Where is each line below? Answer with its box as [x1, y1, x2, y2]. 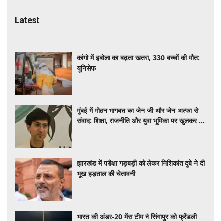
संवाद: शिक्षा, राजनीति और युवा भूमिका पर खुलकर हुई [77, 116, 206, 126]
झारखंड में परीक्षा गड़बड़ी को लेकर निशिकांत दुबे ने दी [77, 158, 205, 168]
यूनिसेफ [77, 63, 96, 73]
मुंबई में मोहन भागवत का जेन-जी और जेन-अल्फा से [77, 106, 199, 115]
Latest [15, 14, 39, 25]
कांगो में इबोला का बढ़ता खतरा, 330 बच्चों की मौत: [77, 52, 200, 62]
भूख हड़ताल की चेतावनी [77, 169, 136, 179]
